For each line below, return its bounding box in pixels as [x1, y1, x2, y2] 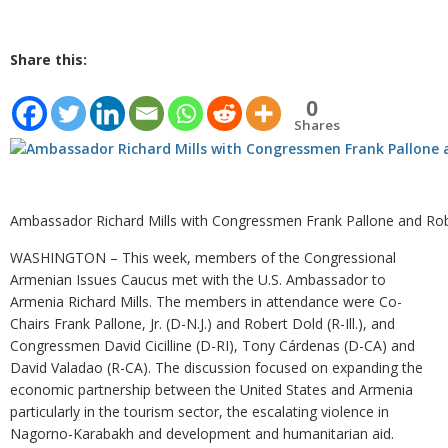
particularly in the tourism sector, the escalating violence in [10, 402, 389, 422]
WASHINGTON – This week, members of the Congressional [10, 248, 396, 268]
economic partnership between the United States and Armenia [10, 380, 413, 400]
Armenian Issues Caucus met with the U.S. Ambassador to [10, 270, 386, 290]
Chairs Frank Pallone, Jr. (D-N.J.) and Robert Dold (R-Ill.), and [10, 314, 395, 334]
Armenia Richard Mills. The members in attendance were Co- [10, 292, 402, 312]
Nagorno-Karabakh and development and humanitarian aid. [10, 424, 394, 444]
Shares [294, 116, 340, 134]
